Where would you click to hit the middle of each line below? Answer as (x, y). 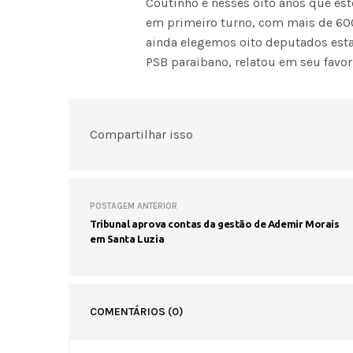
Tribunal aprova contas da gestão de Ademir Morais (215, 223)
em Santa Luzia (127, 238)
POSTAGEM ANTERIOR (134, 206)
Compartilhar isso (141, 135)
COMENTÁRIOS (129, 311)
